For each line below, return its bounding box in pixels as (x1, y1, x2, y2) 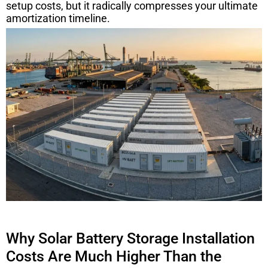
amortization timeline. (6, 11, 110, 25)
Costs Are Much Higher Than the (6, 247, 221, 265)
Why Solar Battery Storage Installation (6, 229, 255, 247)
